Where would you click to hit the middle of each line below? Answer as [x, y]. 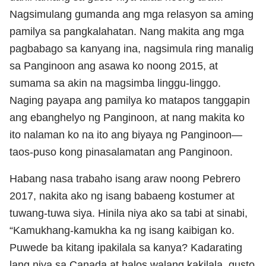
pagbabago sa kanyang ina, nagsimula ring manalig [132, 48]
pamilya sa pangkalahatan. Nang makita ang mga [127, 31]
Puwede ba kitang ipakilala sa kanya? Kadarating [126, 247]
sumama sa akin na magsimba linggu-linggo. [115, 83]
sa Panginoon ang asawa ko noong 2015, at [114, 66]
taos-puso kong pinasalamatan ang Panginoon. [121, 152]
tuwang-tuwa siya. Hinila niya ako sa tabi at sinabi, [129, 213]
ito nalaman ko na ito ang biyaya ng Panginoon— [126, 134]
